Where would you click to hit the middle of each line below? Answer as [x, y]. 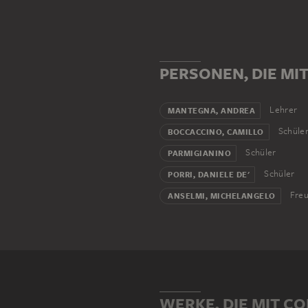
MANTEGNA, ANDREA [211, 111]
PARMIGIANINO [199, 154]
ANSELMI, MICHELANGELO [222, 196]
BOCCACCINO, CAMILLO [216, 132]
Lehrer [283, 110]
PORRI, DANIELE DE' [209, 175]
